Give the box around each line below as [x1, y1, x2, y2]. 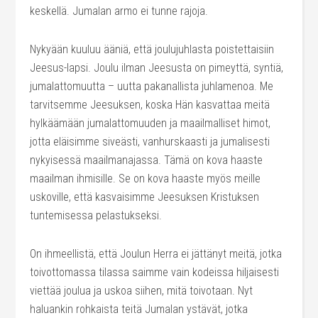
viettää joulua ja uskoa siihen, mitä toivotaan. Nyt [30, 284, 253, 297]
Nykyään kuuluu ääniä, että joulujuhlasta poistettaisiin [30, 43, 275, 56]
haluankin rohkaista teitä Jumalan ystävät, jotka [30, 302, 248, 316]
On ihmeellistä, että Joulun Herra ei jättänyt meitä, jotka [30, 247, 283, 261]
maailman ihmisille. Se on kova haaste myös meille [30, 172, 261, 185]
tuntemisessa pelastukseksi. [30, 209, 163, 222]
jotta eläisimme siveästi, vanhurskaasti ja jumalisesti [30, 135, 270, 148]
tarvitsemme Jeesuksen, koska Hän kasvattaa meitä [30, 98, 270, 111]
